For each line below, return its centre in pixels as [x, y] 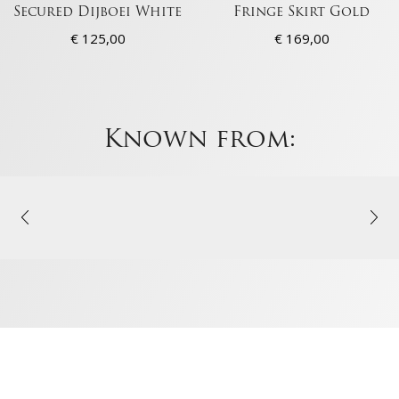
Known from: [199, 141]
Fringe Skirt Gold [301, 13]
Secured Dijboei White [98, 13]
